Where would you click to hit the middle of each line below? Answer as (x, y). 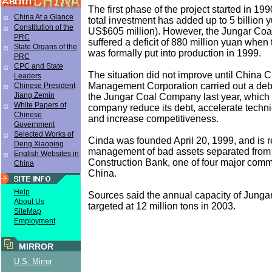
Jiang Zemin (34, 95)
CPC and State (39, 66)
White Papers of (40, 105)
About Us (29, 202)
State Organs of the (46, 47)
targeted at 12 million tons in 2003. (162, 206)
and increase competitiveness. (153, 118)
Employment (35, 221)
